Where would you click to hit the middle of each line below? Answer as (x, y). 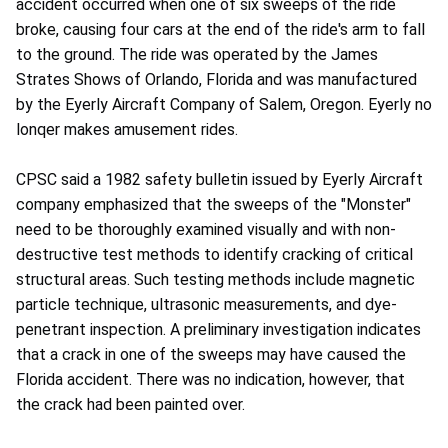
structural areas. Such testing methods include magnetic (215, 280)
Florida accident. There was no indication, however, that (210, 380)
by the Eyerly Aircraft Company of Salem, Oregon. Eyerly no (224, 105)
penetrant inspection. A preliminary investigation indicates (218, 330)
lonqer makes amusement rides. (127, 130)
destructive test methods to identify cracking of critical (214, 255)
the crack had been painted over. (130, 405)
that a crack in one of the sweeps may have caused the (211, 355)
